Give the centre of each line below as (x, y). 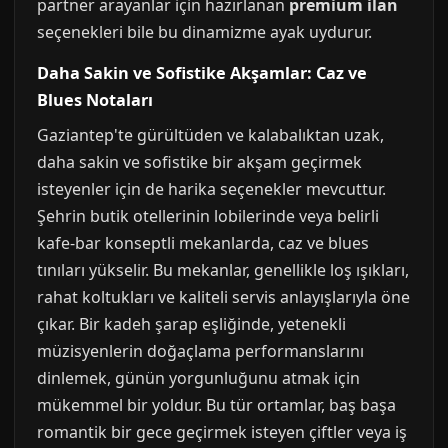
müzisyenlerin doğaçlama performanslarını (200, 351)
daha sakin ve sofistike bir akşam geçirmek (199, 162)
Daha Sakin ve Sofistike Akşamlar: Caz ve (202, 73)
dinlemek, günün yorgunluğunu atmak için (198, 378)
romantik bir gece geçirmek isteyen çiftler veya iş (222, 432)
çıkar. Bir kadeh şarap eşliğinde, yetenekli (191, 324)
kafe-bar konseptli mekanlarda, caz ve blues (203, 243)
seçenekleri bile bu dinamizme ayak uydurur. (204, 32)
